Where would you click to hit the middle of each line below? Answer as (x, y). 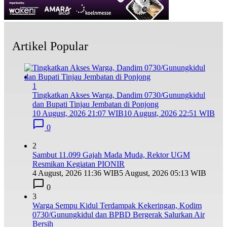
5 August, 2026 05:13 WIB (163, 173)
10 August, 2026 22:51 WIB (169, 113)
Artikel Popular (50, 46)
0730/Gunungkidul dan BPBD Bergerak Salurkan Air (119, 215)
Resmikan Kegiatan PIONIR (79, 164)
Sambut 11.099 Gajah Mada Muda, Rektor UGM (111, 155)
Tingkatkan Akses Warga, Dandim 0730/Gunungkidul (119, 95)
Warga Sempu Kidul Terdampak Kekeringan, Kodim (117, 206)
